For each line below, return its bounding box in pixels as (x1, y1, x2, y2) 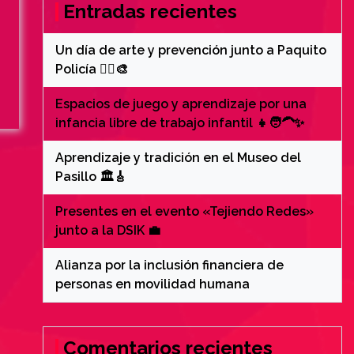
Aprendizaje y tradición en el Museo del (55, 150, 301, 165)
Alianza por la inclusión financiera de (55, 258, 284, 273)
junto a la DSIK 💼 (55, 223, 160, 238)
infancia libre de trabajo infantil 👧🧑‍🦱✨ (55, 115, 304, 130)
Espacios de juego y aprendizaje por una (55, 96, 307, 111)
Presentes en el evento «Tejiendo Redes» (55, 204, 314, 219)
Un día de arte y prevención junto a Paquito (55, 43, 326, 58)
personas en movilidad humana (55, 277, 250, 292)
